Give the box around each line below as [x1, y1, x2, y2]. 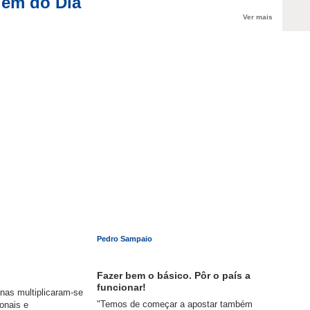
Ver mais [243, 12, 273, 21]
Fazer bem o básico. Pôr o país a [97, 270, 251, 282]
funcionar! [97, 282, 147, 293]
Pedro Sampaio [97, 234, 153, 243]
